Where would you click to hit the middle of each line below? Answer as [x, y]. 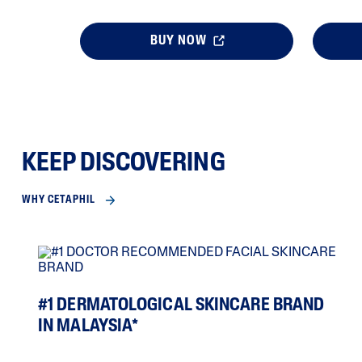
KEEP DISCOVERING [124, 164]
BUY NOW [180, 42]
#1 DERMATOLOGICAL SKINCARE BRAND [181, 306]
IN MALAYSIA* [88, 327]
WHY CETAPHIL [59, 200]
